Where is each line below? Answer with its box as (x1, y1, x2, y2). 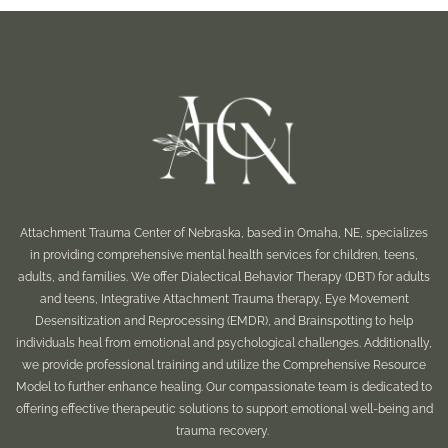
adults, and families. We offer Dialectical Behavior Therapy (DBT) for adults (18, 270, 430, 285)
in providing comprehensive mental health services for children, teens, (30, 248, 418, 263)
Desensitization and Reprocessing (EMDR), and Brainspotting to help (35, 314, 413, 329)
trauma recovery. (176, 424, 272, 439)
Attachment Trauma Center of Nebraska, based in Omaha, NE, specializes (20, 226, 428, 241)
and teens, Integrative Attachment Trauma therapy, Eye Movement (39, 292, 409, 307)
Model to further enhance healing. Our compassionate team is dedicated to (16, 380, 432, 395)
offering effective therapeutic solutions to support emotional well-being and (15, 402, 433, 417)
